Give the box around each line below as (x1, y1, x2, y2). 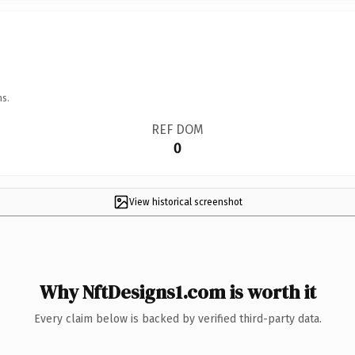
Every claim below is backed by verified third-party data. (33, 311, 322, 326)
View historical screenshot (128, 196, 242, 208)
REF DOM (151, 121, 204, 137)
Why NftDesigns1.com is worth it (39, 278, 316, 305)
